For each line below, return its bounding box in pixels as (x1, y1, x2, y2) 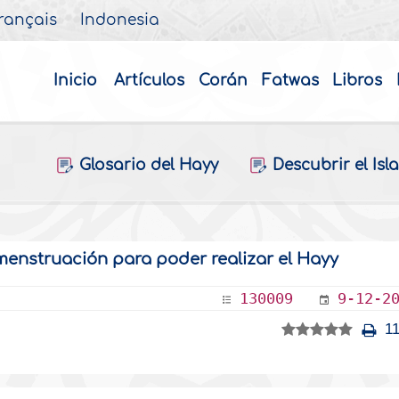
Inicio (53, 72, 97, 89)
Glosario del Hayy (78, 157, 218, 174)
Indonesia (80, 12, 160, 28)
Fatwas (261, 72, 319, 89)
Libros (332, 72, 383, 89)
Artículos (113, 72, 184, 89)
